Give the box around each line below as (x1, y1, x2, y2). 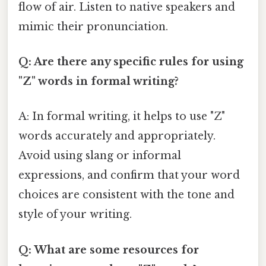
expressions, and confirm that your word (18, 169, 240, 182)
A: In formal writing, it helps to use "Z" (18, 110, 225, 123)
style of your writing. (18, 208, 132, 221)
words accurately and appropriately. (18, 129, 216, 143)
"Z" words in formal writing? (18, 75, 179, 88)
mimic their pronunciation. (18, 20, 168, 33)
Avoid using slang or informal (18, 149, 181, 163)
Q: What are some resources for (18, 243, 199, 256)
